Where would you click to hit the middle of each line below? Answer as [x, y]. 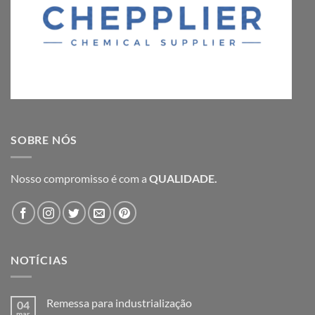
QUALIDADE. [183, 178]
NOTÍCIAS [39, 259]
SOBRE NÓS [44, 140]
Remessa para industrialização [119, 303]
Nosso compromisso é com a [80, 178]
